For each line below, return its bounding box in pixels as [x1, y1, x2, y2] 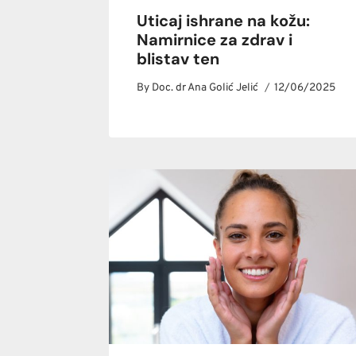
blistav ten [137, 48, 220, 70]
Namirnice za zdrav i [137, 29, 293, 51]
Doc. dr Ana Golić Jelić [152, 80, 259, 95]
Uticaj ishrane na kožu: [137, 10, 311, 32]
